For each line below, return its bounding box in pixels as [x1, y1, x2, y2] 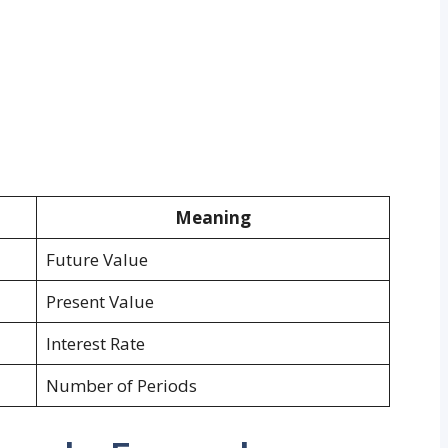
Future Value [45, 248, 148, 272]
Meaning [175, 206, 251, 230]
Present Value [45, 290, 154, 314]
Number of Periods [45, 374, 197, 398]
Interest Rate [45, 332, 145, 356]
